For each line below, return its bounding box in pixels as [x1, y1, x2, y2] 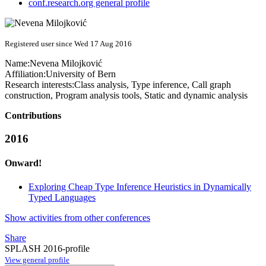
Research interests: [5, 80, 74, 90]
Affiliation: [5, 69, 46, 80]
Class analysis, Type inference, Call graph [74, 80, 231, 90]
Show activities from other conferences [5, 212, 150, 223]
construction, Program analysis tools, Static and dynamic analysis [5, 90, 248, 101]
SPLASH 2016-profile [5, 243, 90, 254]
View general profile [5, 255, 69, 264]
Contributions [5, 110, 61, 121]
